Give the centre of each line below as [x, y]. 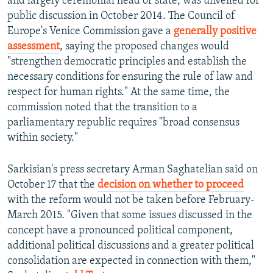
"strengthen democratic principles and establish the [127, 62]
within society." [43, 138]
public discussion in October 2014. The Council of [121, 16]
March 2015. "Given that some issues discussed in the [130, 216]
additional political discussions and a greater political [131, 246]
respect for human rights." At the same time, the [119, 93]
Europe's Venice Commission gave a [90, 32]
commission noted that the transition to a [102, 108]
